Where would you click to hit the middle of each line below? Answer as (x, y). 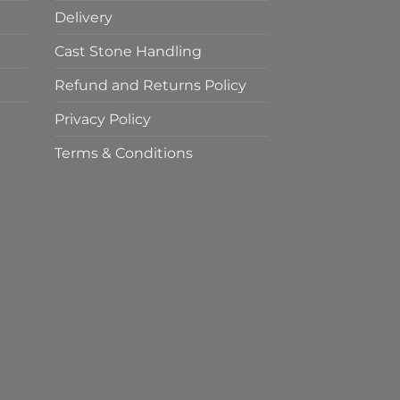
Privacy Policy (103, 120)
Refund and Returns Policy (150, 86)
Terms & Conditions (124, 154)
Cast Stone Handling (128, 52)
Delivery (83, 18)
